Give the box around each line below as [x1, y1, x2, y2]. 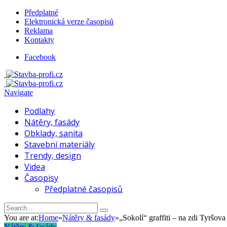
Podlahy [24, 105, 55, 117]
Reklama [24, 26, 53, 35]
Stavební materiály [24, 139, 95, 150]
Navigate [4, 88, 33, 97]
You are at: [4, 213, 39, 222]
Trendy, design [24, 150, 81, 161]
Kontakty [24, 35, 54, 44]
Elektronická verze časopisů [24, 17, 113, 26]
